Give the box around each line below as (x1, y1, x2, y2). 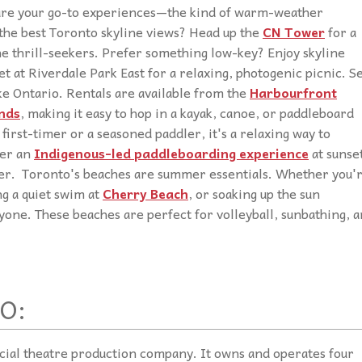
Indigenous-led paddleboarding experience (34, 141, 309, 163)
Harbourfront (250, 81, 337, 103)
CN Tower (263, 20, 325, 42)
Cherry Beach (103, 182, 188, 204)
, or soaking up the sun (188, 182, 320, 204)
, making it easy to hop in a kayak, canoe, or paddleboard (20, 101, 354, 123)
